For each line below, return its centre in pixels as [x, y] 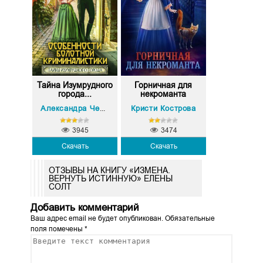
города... [75, 94]
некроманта [163, 94]
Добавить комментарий [85, 208]
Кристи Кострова [163, 108]
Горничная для [163, 85]
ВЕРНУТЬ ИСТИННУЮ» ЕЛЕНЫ [110, 178]
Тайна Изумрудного [75, 85]
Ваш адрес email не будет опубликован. [97, 219]
